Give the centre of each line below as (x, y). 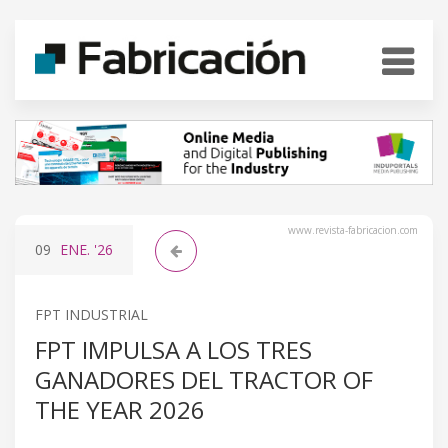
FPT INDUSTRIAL (91, 314)
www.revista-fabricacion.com (353, 229)
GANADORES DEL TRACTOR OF (204, 379)
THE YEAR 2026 (123, 409)
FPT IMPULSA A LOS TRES (173, 349)
